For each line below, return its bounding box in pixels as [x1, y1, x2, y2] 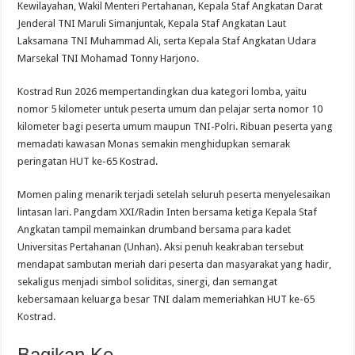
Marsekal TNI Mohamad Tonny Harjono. [17, 52, 200, 65]
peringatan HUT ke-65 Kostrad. [17, 155, 158, 168]
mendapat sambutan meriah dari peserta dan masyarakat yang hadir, [17, 258, 332, 271]
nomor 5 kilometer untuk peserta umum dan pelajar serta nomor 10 [17, 103, 323, 116]
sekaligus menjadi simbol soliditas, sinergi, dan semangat [17, 276, 278, 288]
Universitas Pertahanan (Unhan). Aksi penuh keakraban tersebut [17, 241, 304, 254]
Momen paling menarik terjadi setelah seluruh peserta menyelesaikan [17, 189, 331, 201]
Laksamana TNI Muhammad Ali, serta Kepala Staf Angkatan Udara [17, 35, 317, 48]
